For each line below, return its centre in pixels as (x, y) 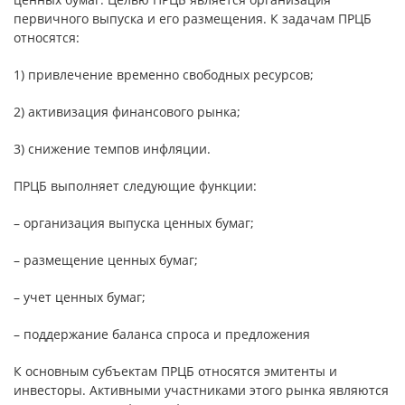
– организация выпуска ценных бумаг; (134, 223)
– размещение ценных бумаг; (106, 260)
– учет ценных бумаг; (80, 297)
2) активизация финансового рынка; (127, 112)
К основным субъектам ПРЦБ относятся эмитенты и (175, 371)
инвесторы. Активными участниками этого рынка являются (201, 390)
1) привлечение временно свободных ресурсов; (164, 75)
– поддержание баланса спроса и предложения (162, 334)
